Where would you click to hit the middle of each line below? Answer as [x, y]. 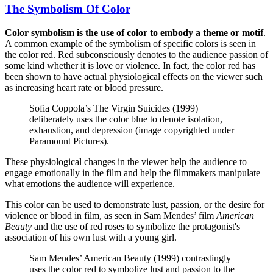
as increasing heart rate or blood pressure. [84, 87]
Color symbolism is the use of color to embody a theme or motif [134, 32]
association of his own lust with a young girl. [91, 237]
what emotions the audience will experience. [90, 183]
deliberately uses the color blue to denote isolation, [126, 119]
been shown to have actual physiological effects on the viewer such [134, 76]
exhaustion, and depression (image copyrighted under [132, 130]
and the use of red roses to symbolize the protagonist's [136, 226]
